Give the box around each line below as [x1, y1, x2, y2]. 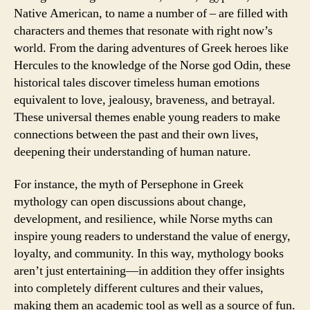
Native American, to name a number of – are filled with [14, 5, 288, 21]
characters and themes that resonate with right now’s [14, 22, 273, 39]
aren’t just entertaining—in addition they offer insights [14, 263, 284, 279]
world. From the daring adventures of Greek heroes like [14, 39, 289, 56]
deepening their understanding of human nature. [14, 143, 251, 160]
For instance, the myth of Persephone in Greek [14, 176, 244, 192]
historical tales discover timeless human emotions [14, 74, 259, 91]
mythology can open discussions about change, [14, 194, 246, 210]
